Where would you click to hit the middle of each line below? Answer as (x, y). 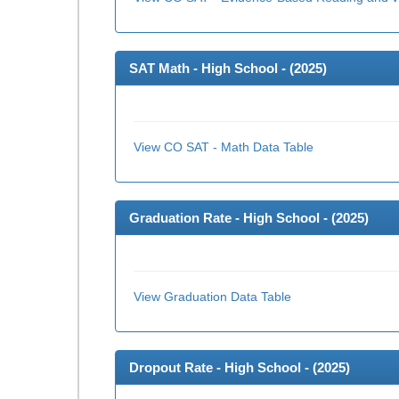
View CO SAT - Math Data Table (224, 147)
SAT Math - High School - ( (212, 68)
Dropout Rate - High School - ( (223, 367)
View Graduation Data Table (212, 297)
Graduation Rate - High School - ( (232, 218)
